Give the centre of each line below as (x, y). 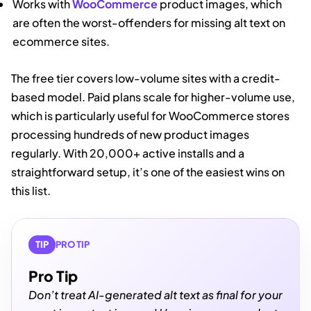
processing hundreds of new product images (130, 134)
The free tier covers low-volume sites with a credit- (146, 78)
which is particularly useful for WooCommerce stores (150, 115)
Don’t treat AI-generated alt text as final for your (155, 294)
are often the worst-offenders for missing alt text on (149, 22)
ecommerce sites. (61, 41)
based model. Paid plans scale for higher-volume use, (153, 96)
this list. (31, 190)
